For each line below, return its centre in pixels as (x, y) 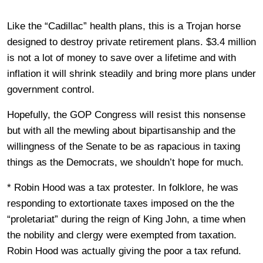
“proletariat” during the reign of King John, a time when (126, 219)
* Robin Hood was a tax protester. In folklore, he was (123, 188)
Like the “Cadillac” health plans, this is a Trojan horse (124, 26)
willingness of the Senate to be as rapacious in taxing (124, 146)
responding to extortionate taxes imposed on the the (121, 203)
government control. (51, 90)
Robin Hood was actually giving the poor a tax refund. (124, 251)
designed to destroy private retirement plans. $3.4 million (131, 42)
